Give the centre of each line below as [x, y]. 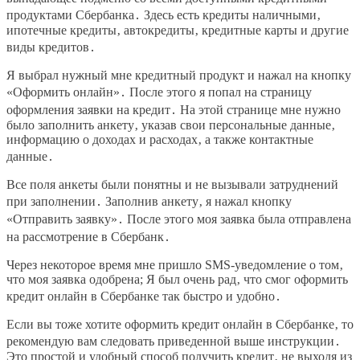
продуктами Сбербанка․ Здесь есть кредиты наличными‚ [164, 15]
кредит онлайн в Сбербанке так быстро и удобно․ [144, 297]
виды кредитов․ [51, 47]
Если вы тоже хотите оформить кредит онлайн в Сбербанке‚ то [180, 325]
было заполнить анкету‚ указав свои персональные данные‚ [171, 125]
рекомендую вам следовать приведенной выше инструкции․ [174, 342]
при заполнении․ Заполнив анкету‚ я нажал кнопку [149, 202]
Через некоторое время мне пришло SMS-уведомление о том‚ [175, 265]
